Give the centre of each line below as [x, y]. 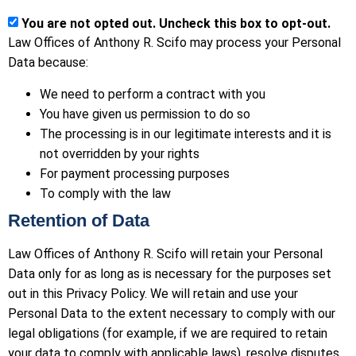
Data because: [48, 63]
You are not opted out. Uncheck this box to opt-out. [176, 24]
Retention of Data [79, 220]
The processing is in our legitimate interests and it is [186, 133]
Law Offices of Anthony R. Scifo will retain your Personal [165, 253]
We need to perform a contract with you [153, 94]
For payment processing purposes [135, 173]
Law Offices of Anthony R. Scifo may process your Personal [174, 43]
